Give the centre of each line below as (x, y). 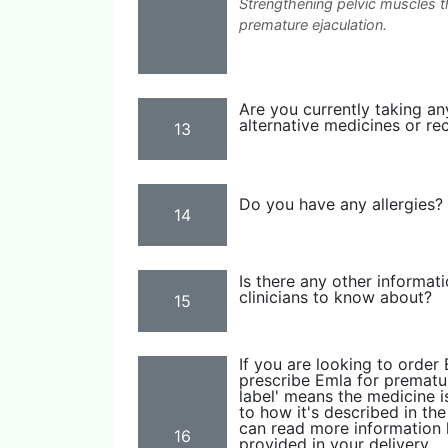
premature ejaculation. (313, 25)
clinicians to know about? (335, 296)
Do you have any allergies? (341, 204)
